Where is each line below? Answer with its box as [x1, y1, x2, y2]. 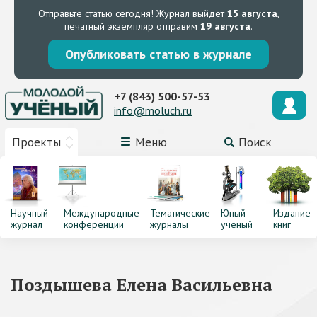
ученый [220, 218, 253, 231]
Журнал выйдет [153, 7, 227, 20]
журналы [149, 218, 188, 231]
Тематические [149, 207, 210, 219]
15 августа [226, 7, 277, 20]
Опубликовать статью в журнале [65, 46, 252, 62]
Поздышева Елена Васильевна [11, 273, 272, 296]
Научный [11, 207, 48, 219]
